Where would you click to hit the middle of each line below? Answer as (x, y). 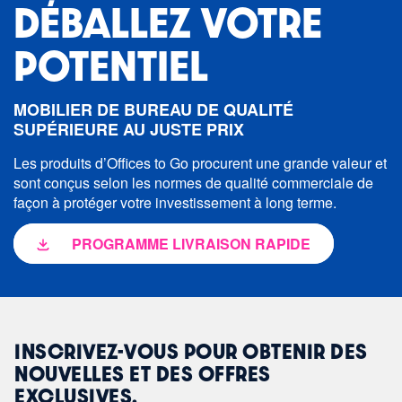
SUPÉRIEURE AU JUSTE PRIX (129, 130)
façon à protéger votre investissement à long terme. (175, 203)
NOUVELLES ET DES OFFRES (143, 374)
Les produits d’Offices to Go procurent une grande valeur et (200, 163)
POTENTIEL (111, 64)
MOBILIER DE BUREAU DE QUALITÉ (153, 110)
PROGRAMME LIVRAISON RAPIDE (191, 244)
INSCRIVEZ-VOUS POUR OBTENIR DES (191, 351)
